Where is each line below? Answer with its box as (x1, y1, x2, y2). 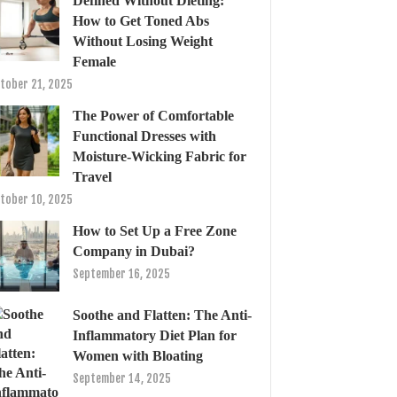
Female (73, 54, 116, 69)
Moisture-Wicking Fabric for (73, 149, 246, 164)
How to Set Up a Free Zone (73, 223, 237, 238)
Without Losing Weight (73, 34, 213, 49)
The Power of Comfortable (73, 108, 234, 123)
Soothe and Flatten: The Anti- (73, 307, 252, 323)
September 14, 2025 (73, 371, 171, 385)
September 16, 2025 (73, 267, 170, 281)
